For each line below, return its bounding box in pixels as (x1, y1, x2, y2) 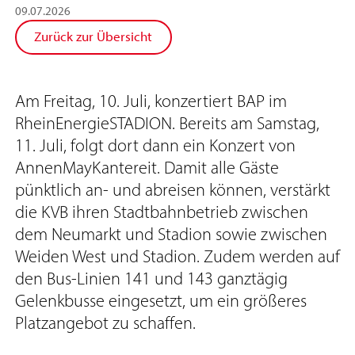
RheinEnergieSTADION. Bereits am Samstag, (14, 112, 319, 134)
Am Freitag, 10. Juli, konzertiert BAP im (14, 90, 287, 112)
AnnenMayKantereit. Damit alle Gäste (14, 156, 279, 178)
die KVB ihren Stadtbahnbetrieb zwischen (14, 200, 308, 223)
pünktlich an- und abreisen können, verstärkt (14, 178, 330, 200)
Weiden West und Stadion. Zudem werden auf (14, 245, 340, 267)
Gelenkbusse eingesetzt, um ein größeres (14, 289, 307, 311)
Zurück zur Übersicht (34, 29, 153, 45)
